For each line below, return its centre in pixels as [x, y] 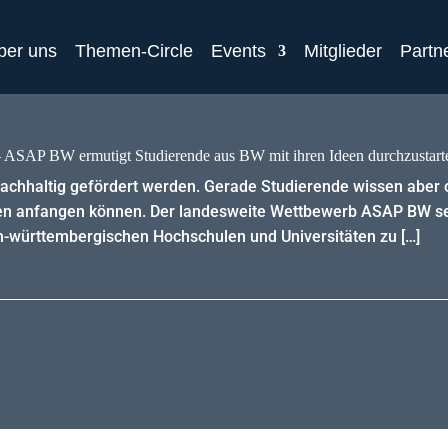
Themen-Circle [133, 51]
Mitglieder [342, 51]
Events [238, 51]
